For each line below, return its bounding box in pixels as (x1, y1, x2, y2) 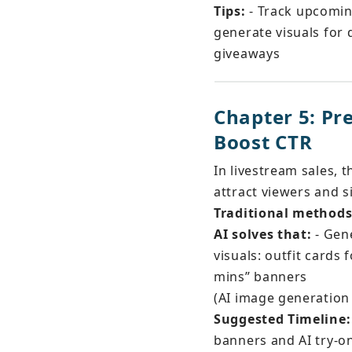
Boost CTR (214, 129, 313, 155)
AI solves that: (214, 225, 312, 243)
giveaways (214, 45, 280, 62)
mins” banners (214, 268, 308, 285)
